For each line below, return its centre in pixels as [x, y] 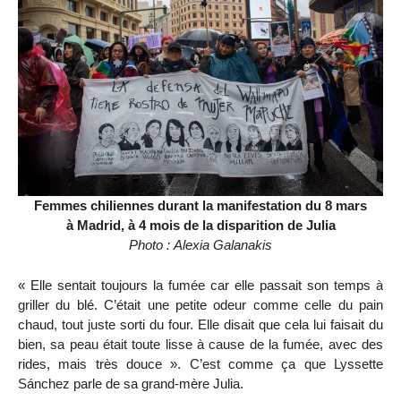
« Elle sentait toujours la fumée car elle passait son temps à [200, 285]
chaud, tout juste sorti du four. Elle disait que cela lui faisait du [200, 324]
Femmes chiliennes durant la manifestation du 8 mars [200, 205]
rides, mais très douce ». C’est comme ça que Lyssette [200, 363]
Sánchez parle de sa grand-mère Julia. [131, 383]
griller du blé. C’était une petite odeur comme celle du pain [200, 304]
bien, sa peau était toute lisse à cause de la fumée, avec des [200, 344]
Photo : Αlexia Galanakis [200, 244]
